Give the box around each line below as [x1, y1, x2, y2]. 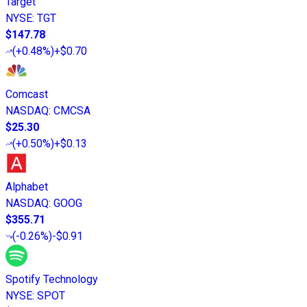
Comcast [5, 88, 48, 101]
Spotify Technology [5, 273, 98, 286]
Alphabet [5, 180, 48, 194]
